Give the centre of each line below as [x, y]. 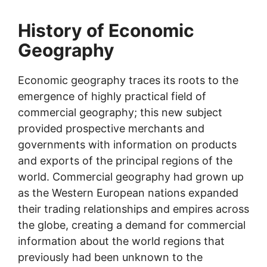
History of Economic [106, 30]
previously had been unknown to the [110, 257]
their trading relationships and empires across [133, 209]
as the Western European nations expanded [128, 193]
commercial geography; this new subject [120, 112]
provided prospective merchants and [111, 128]
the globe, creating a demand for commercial [132, 225]
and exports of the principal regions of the [125, 160]
